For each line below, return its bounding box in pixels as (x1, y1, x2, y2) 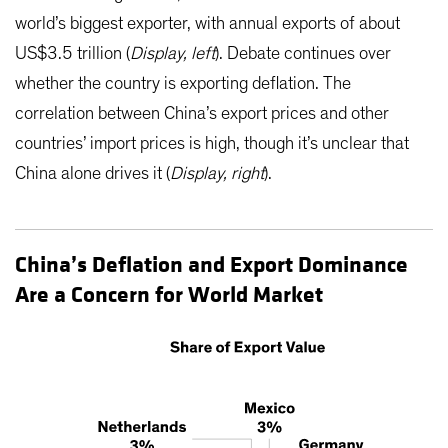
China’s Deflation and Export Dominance (15, 250, 408, 279)
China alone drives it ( (15, 164, 170, 183)
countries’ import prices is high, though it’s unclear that (15, 134, 409, 153)
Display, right (170, 164, 264, 183)
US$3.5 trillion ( (15, 44, 130, 63)
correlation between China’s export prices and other (15, 104, 389, 123)
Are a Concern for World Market (15, 280, 323, 309)
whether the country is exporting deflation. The (15, 74, 351, 93)
